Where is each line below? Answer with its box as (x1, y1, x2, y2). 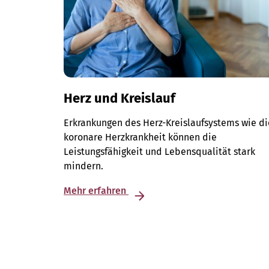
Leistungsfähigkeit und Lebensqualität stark (64, 146, 256, 158)
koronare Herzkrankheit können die (64, 131, 217, 144)
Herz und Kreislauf (64, 90, 176, 107)
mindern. (64, 160, 104, 172)
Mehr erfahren (64, 185, 129, 197)
